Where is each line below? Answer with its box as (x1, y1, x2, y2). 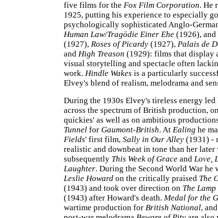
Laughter (64, 164, 95, 173)
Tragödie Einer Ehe (107, 30, 174, 39)
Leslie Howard (64, 174, 113, 183)
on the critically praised (113, 174, 199, 183)
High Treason (78, 49, 125, 58)
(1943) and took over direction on (64, 183, 182, 193)
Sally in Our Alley (123, 135, 184, 144)
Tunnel (64, 125, 87, 134)
